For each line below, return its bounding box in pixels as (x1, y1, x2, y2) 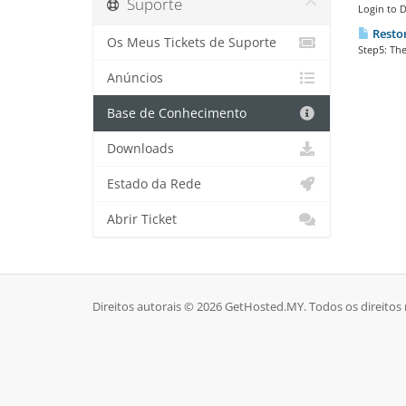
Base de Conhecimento (107, 105, 246, 121)
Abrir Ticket (107, 211, 177, 227)
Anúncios (107, 70, 163, 86)
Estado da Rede (107, 176, 201, 192)
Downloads (107, 140, 174, 157)
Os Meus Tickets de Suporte (107, 34, 276, 51)
